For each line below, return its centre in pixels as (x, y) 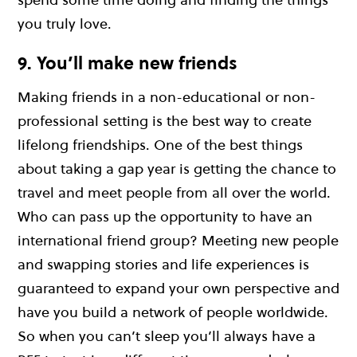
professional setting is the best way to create (165, 121)
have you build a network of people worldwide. (173, 312)
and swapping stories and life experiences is (163, 265)
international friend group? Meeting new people (178, 241)
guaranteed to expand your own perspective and (178, 288)
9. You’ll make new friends (127, 63)
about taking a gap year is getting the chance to (177, 169)
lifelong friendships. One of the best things (160, 145)
